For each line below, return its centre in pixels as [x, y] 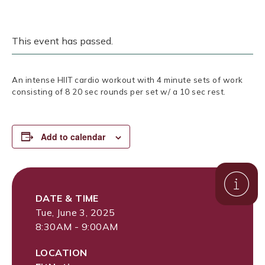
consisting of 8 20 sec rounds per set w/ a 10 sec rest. [119, 92]
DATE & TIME [67, 198]
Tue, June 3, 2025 [75, 212]
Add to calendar [73, 136]
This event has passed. [62, 41]
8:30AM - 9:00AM [77, 226]
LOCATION [62, 252]
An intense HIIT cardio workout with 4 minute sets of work [127, 80]
